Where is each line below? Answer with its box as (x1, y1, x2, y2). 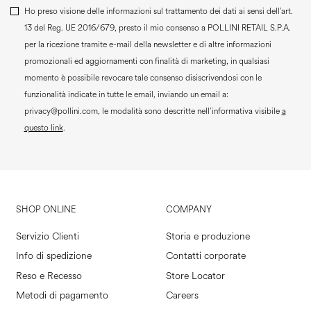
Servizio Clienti (15, 229, 79, 243)
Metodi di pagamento (15, 289, 108, 303)
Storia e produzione (166, 229, 250, 243)
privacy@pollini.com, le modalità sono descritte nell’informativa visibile (24, 106, 282, 118)
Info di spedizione (15, 249, 92, 263)
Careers (166, 289, 199, 303)
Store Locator (166, 269, 225, 283)
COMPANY (166, 203, 212, 216)
